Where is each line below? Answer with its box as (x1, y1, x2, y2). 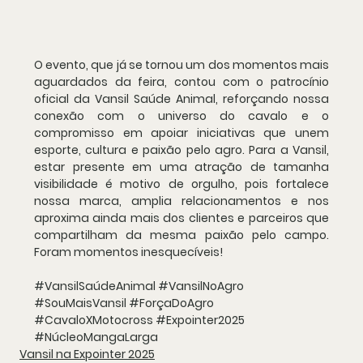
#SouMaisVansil (34, 294, 126, 311)
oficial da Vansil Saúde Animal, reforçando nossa (34, 90, 329, 107)
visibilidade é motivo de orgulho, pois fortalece (34, 175, 329, 192)
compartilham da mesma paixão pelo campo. (34, 226, 329, 243)
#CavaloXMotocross (34, 311, 153, 328)
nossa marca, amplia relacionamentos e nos (34, 192, 329, 209)
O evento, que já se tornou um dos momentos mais (34, 56, 329, 73)
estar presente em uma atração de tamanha (34, 158, 329, 175)
